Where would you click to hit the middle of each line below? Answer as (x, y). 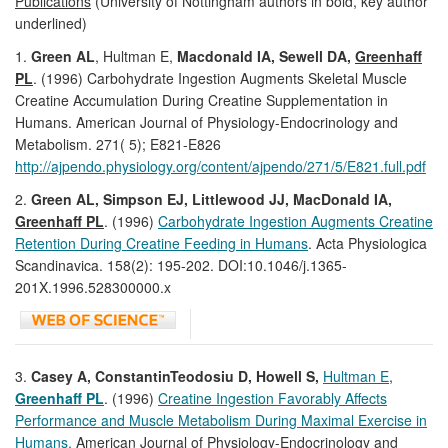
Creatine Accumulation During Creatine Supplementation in (201, 99)
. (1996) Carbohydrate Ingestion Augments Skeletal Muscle (220, 77)
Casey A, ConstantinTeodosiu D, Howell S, (175, 375)
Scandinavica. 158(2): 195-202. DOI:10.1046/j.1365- (181, 264)
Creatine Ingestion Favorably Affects (272, 397)
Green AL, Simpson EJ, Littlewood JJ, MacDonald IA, (211, 198)
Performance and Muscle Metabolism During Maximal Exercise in (221, 419)
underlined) (51, 22)
